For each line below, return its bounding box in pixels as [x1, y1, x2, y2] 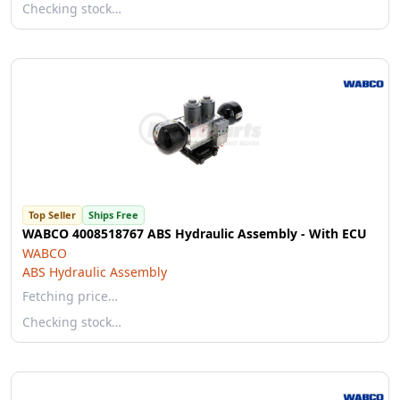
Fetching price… [22, 287, 118, 304]
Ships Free [88, 208, 138, 221]
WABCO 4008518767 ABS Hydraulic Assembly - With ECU [22, 225, 367, 242]
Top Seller [29, 208, 76, 221]
